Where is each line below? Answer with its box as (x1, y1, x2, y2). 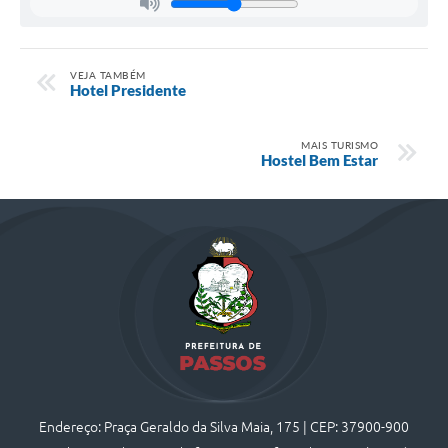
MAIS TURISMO (301, 138, 378, 151)
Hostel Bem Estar (261, 150, 378, 169)
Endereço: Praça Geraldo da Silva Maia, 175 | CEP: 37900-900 (38, 418, 409, 435)
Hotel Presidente (70, 80, 186, 99)
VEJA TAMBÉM (70, 68, 146, 81)
